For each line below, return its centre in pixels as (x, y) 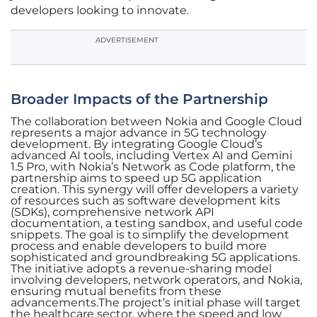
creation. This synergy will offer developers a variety (155, 190)
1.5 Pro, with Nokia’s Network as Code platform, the (153, 167)
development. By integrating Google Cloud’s (137, 144)
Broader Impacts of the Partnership (139, 99)
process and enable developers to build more (139, 246)
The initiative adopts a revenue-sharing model (141, 269)
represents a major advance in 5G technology (139, 133)
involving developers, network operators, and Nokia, (156, 280)
